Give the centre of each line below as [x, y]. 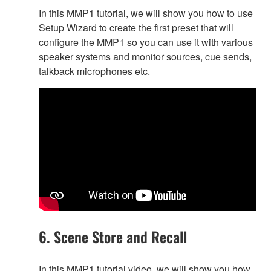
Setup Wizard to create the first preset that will [136, 28]
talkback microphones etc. [94, 71]
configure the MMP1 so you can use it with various [146, 42]
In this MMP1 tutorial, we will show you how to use [146, 13]
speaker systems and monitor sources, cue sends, [145, 57]
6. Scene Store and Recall [113, 236]
